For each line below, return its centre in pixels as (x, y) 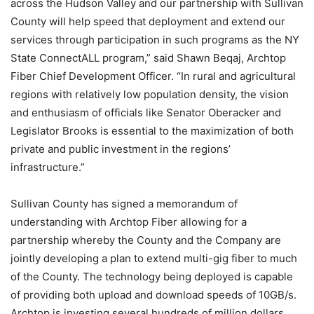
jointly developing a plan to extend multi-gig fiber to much (154, 258)
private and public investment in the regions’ (121, 149)
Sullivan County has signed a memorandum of (124, 204)
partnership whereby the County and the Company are (146, 240)
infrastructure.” (48, 167)
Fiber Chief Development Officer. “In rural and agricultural (153, 76)
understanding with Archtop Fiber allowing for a (129, 222)
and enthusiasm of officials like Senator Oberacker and (146, 112)
